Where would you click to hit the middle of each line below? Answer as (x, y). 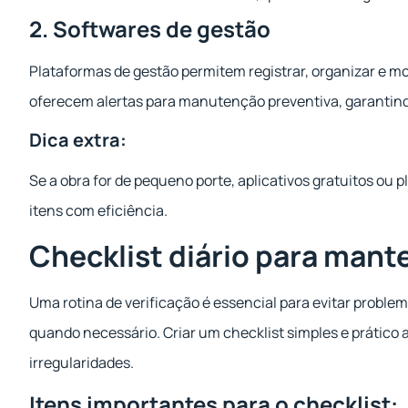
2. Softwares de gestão (150, 28)
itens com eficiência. (98, 210)
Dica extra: (78, 139)
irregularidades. (82, 363)
